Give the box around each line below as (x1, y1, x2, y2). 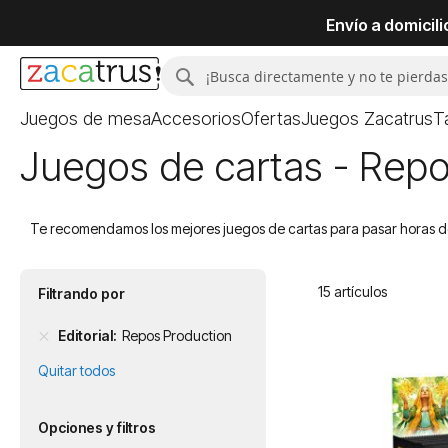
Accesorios (151, 108, 241, 129)
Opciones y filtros (38, 419, 156, 436)
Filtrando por (38, 285, 125, 302)
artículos (330, 283, 387, 300)
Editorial (58, 327, 113, 344)
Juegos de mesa (20, 108, 151, 129)
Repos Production (122, 327, 232, 344)
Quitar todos (38, 362, 115, 379)
